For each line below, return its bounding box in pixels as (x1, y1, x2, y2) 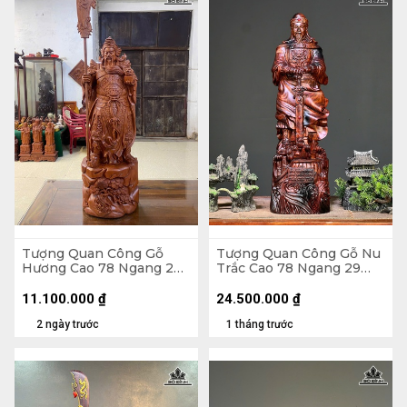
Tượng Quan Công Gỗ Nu (216, 245, 381, 263)
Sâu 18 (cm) (216, 274, 289, 292)
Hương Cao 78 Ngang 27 (22, 260, 182, 277)
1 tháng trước (226, 317, 293, 331)
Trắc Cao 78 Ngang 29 (216, 260, 361, 277)
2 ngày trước (36, 317, 99, 331)
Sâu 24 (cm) (22, 274, 97, 292)
